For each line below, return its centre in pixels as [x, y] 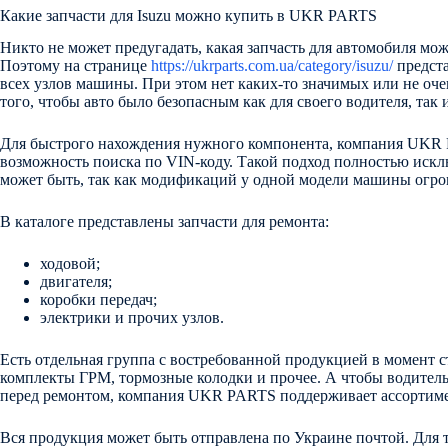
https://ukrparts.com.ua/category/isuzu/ [272, 66]
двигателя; [76, 282]
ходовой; [70, 264]
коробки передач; [98, 300]
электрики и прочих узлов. [132, 318]
